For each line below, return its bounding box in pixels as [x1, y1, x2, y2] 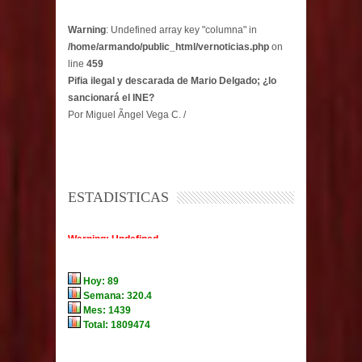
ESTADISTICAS [68, 188, 169, 205]
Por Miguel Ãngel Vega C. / [68, 108, 186, 120]
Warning [68, 23, 106, 36]
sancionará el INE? [68, 91, 154, 103]
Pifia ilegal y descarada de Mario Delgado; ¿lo [68, 74, 276, 86]
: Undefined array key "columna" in [106, 23, 257, 36]
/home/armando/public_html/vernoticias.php [68, 40, 269, 53]
